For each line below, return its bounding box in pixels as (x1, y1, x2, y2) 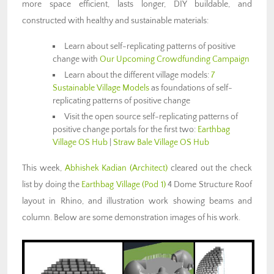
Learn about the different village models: (64, 70, 212, 80)
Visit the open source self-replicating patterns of (64, 111, 239, 122)
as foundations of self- (149, 83, 232, 93)
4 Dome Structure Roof (165, 179, 253, 190)
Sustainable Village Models (53, 83, 149, 93)
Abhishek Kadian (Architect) (64, 163, 168, 173)
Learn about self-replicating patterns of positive (64, 41, 236, 51)
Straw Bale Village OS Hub (113, 137, 209, 147)
